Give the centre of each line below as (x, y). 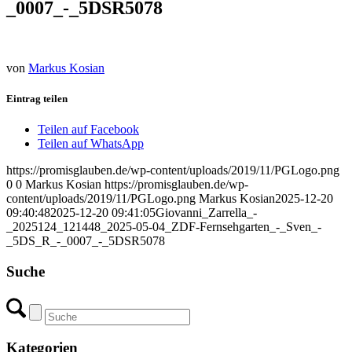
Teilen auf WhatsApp (91, 144)
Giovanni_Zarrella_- (206, 213)
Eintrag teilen (37, 98)
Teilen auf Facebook (88, 130)
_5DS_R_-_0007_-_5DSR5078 (86, 241)
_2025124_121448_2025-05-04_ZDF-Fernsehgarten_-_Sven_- (164, 227)
